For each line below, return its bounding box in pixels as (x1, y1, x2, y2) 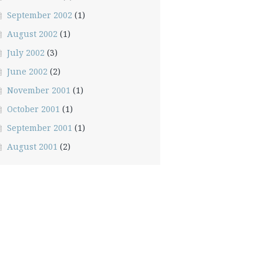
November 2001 (6, 85, 70, 96)
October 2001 (6, 103, 60, 114)
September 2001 (6, 122, 72, 133)
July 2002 (6, 47, 45, 58)
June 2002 (6, 66, 48, 77)
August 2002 (6, 28, 58, 39)
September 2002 (6, 9, 72, 21)
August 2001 (6, 141, 58, 152)
